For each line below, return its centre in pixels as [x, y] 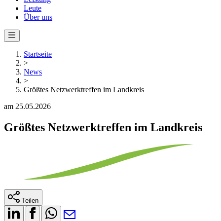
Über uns [38, 17]
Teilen [30, 200]
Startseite [38, 54]
